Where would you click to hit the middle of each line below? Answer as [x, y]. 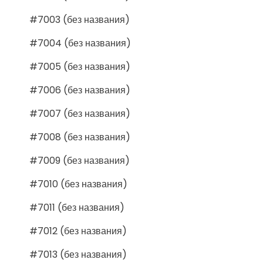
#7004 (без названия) [80, 43]
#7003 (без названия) [80, 19]
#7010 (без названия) [78, 184]
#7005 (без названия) [80, 66]
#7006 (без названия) [80, 90]
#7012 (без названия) [78, 231]
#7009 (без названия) [80, 160]
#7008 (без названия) [80, 137]
